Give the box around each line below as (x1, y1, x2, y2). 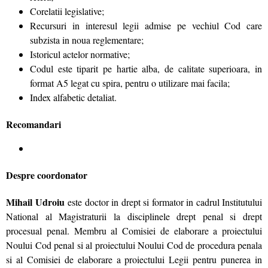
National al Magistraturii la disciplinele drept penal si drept (6, 210, 262, 223)
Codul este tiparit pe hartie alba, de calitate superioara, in (30, 62, 262, 75)
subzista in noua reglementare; (30, 33, 144, 46)
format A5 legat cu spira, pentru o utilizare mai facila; (30, 77, 230, 89)
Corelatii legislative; (30, 5, 104, 17)
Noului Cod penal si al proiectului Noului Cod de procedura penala (6, 239, 262, 251)
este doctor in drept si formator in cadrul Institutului (68, 196, 262, 208)
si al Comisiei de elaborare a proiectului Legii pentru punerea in (6, 253, 262, 266)
